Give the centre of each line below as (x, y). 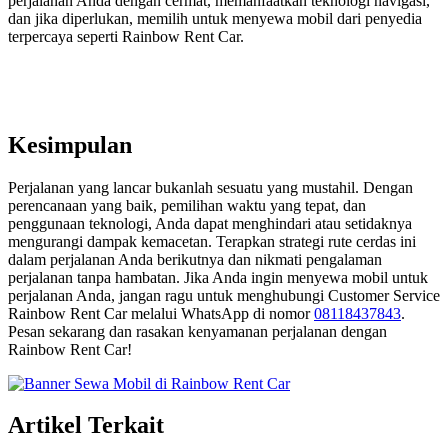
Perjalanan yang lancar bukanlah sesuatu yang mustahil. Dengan (210, 187)
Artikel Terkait (86, 425)
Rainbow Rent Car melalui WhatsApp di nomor (161, 313)
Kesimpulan (70, 144)
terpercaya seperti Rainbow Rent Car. (126, 36)
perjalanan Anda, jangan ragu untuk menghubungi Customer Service (224, 295)
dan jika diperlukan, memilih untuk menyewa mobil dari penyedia (215, 18)
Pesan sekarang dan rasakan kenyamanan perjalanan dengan (197, 331)
